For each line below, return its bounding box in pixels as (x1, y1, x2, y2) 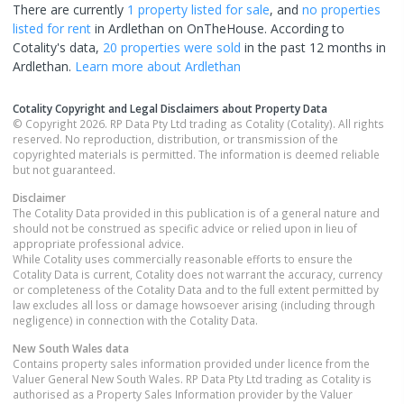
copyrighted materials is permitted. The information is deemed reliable (13, 146, 380, 161)
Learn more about (75, 57, 185, 75)
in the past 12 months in (241, 38, 386, 56)
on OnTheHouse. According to (164, 19, 344, 37)
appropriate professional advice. (13, 235, 184, 251)
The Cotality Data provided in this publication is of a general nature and (13, 205, 380, 220)
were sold (180, 38, 241, 56)
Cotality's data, (13, 38, 103, 56)
